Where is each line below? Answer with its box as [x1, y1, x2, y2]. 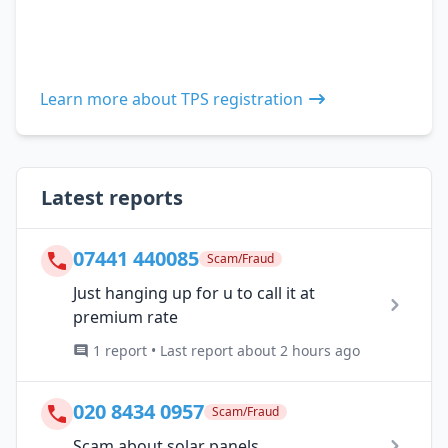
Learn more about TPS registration [40, 87, 303, 110]
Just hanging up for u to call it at [73, 281, 315, 304]
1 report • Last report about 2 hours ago [93, 340, 360, 360]
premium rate [73, 305, 178, 328]
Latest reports [41, 183, 183, 211]
